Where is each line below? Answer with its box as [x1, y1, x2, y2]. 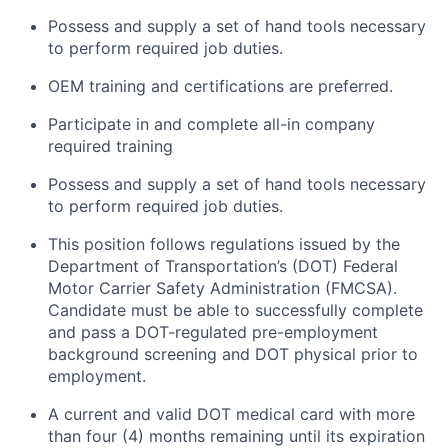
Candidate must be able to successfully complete [48, 299, 423, 320]
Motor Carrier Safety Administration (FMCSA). [48, 277, 397, 298]
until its [289, 425, 344, 446]
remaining [210, 425, 284, 446]
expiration [349, 425, 425, 446]
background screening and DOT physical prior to [48, 343, 418, 364]
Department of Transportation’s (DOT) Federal [48, 255, 398, 276]
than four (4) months [48, 425, 205, 446]
